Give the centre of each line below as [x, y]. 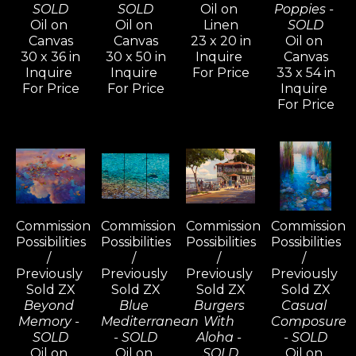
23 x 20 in [221, 41]
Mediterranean [150, 322]
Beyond [49, 306]
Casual [304, 306]
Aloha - [219, 338]
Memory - [49, 322]
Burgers [219, 306]
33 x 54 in [306, 73]
